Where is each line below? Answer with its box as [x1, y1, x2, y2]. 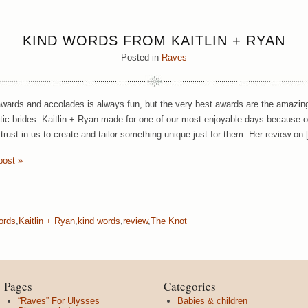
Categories [164, 278, 216, 294]
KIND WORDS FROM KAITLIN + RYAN [23, 33, 285, 48]
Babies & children [177, 296, 247, 307]
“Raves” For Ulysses [18, 296, 100, 307]
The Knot [151, 215, 187, 226]
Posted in [121, 52, 162, 63]
